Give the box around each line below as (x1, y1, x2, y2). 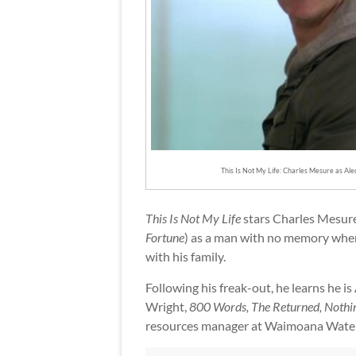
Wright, (145, 299, 189, 315)
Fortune (145, 230, 184, 246)
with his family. (145, 249, 226, 265)
